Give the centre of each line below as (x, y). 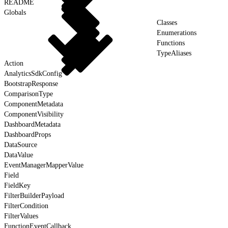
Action (14, 63)
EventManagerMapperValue (44, 165)
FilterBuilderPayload (34, 195)
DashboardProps (27, 134)
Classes (167, 22)
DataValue (19, 155)
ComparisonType (28, 94)
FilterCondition (26, 206)
